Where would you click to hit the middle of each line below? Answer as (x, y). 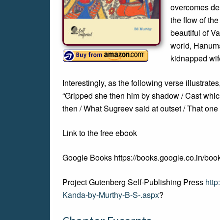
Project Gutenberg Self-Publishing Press (134, 182)
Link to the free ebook (100, 133)
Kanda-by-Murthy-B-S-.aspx (111, 195)
